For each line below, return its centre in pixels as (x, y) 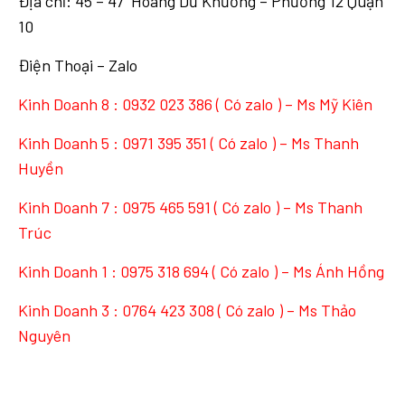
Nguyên (44, 335)
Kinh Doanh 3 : (70, 310)
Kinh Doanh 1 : (69, 271)
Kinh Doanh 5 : (70, 142)
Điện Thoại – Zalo (78, 65)
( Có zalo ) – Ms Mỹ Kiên (292, 104)
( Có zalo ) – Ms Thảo (285, 310)
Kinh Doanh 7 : (70, 207)
